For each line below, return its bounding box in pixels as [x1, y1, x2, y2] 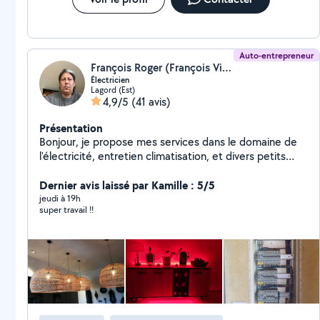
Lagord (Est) [91, 84, 135, 95]
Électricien [91, 74, 129, 86]
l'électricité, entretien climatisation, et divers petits [39, 149, 286, 164]
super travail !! [39, 204, 94, 216]
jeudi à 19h [39, 192, 81, 204]
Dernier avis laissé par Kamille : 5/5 [39, 177, 215, 193]
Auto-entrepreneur [239, 49, 314, 61]
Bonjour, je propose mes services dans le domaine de [39, 134, 297, 149]
